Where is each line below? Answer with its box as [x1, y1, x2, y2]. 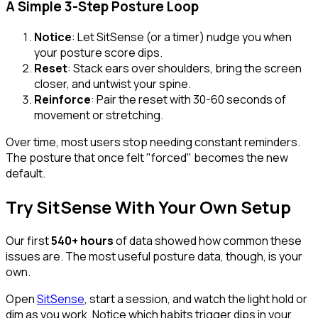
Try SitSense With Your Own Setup [6, 194, 291, 219]
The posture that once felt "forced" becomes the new [6, 149, 288, 165]
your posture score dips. [34, 44, 163, 60]
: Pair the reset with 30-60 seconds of [91, 91, 286, 107]
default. [6, 165, 45, 181]
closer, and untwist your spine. [34, 75, 191, 92]
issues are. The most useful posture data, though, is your [6, 248, 302, 264]
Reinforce [34, 91, 91, 107]
